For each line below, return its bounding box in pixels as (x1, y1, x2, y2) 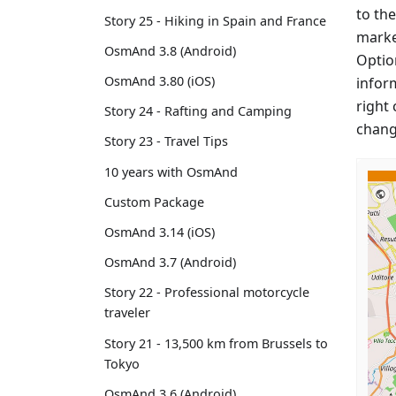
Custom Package (104, 193, 204, 210)
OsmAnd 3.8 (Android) (104, 42, 236, 59)
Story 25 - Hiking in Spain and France (104, 11, 326, 29)
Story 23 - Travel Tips (104, 133, 228, 150)
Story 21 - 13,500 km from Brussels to (104, 334, 328, 352)
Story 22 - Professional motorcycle (104, 284, 309, 301)
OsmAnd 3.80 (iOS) (104, 72, 215, 90)
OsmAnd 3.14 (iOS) (104, 223, 215, 240)
